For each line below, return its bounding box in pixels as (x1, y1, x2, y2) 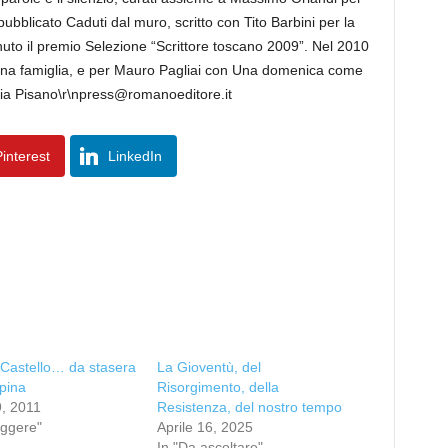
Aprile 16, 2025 (156, 419, 253, 435)
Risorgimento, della (156, 379, 279, 395)
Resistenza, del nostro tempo (156, 399, 342, 415)
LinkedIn (107, 148, 162, 164)
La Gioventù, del (156, 359, 261, 375)
